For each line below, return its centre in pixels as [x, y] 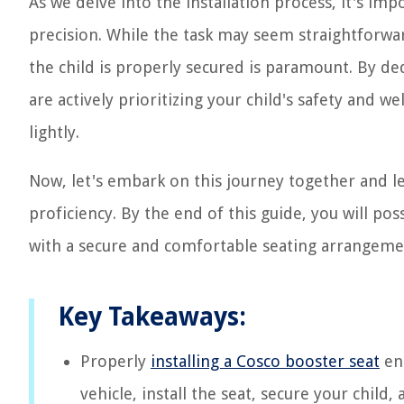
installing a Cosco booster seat [265, 361]
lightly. [54, 132]
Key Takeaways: [152, 317]
